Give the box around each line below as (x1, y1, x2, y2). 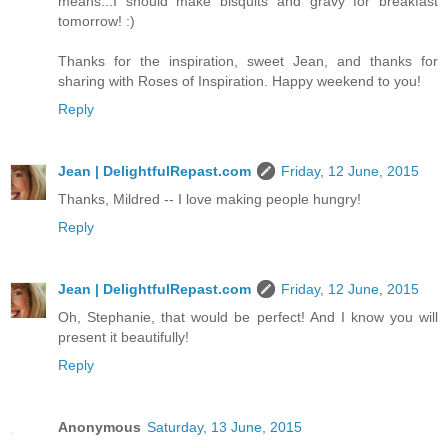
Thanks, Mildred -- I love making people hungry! (58, 191, 361, 208)
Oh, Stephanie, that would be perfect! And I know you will (58, 309, 438, 326)
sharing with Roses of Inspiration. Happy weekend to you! (58, 73, 421, 90)
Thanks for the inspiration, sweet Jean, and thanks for (58, 53, 438, 70)
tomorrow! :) (58, 13, 135, 30)
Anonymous (58, 419, 141, 436)
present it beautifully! (58, 329, 189, 346)
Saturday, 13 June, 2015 (147, 419, 302, 436)
